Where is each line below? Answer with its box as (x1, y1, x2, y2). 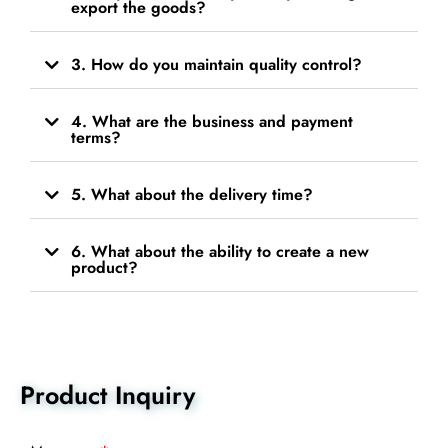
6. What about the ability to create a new (71, 239, 369, 263)
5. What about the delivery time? (71, 182, 313, 206)
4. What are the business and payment (71, 109, 353, 133)
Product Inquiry (20, 376, 195, 413)
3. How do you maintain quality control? (71, 52, 362, 76)
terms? (71, 125, 121, 149)
